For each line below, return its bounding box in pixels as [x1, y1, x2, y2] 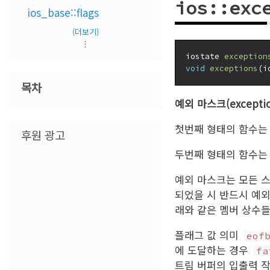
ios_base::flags [27, 5, 99, 20]
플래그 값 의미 [174, 227, 242, 242]
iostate [185, 51, 224, 61]
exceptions [209, 63, 258, 74]
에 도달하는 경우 [174, 242, 251, 257]
